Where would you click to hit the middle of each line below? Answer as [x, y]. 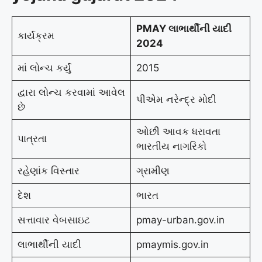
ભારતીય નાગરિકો [171, 146]
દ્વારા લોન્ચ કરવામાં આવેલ [71, 92]
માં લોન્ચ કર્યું [44, 68]
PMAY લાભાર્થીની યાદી [184, 28]
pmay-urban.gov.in [180, 220]
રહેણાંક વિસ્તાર [48, 170]
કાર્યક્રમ [36, 35]
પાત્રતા [32, 138]
